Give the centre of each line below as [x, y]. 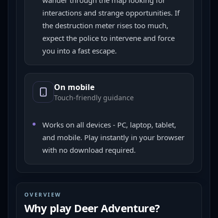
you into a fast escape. [80, 51]
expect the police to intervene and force [109, 38]
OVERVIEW [43, 194]
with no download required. [89, 150]
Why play [49, 208]
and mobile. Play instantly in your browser [113, 137]
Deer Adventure [115, 208]
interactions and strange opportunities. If [111, 13]
